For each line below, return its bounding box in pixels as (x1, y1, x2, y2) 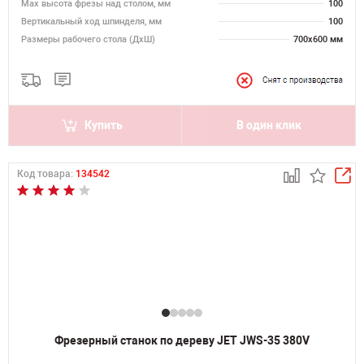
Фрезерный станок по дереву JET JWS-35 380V (54, 334, 310, 347)
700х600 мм (293, 34, 343, 45)
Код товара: (17, 168, 76, 180)
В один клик (236, 119, 301, 132)
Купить (84, 119, 123, 132)
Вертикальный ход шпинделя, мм (21, 16, 162, 27)
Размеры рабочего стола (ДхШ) (21, 34, 155, 45)
